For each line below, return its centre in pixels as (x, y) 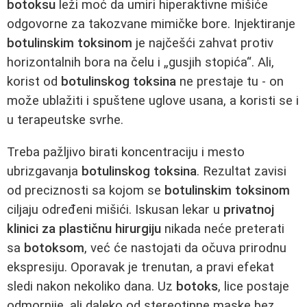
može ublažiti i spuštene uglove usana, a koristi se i (153, 101)
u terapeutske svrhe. (65, 120)
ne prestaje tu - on (230, 82)
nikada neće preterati (223, 229)
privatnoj (249, 209)
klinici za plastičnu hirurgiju (84, 229)
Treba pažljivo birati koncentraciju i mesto (126, 152)
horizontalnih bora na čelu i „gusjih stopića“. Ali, (140, 63)
